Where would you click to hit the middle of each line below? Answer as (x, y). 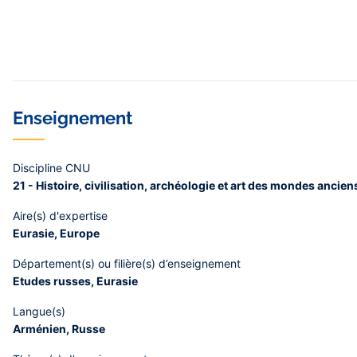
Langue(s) (39, 311)
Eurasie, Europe (56, 233)
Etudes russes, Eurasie (75, 281)
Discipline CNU (51, 168)
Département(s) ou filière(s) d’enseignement (127, 263)
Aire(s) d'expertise (60, 216)
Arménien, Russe (59, 329)
